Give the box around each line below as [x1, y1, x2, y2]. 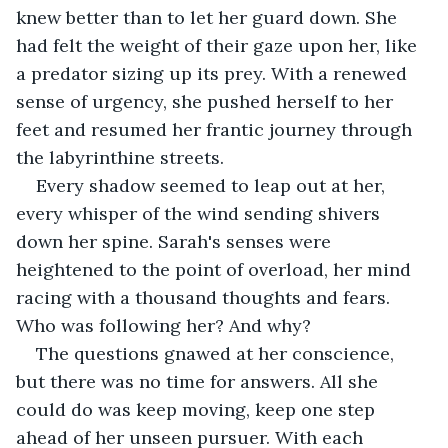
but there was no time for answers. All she [16, 369, 383, 393]
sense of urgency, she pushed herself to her [16, 89, 398, 113]
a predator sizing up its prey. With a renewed [16, 61, 412, 85]
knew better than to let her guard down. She [16, 5, 402, 29]
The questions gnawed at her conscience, [36, 341, 399, 365]
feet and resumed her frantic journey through [16, 117, 417, 141]
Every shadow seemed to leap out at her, [36, 173, 390, 197]
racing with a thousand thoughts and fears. [16, 285, 395, 309]
